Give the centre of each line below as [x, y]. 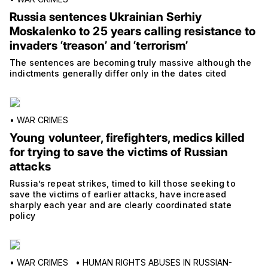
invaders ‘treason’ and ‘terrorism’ [99, 45]
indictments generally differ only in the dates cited [118, 73]
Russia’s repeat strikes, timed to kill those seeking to [123, 183]
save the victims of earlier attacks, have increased [118, 194]
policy [22, 215]
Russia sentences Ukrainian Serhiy [106, 16]
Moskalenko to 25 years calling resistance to [133, 31]
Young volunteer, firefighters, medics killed [127, 137]
